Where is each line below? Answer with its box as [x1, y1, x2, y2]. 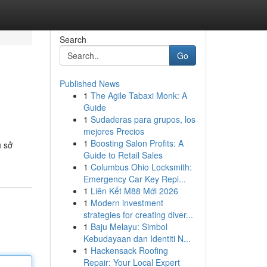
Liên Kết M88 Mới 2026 [90, 185, 178, 197]
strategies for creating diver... [83, 209, 193, 221]
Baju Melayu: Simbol [90, 221, 167, 232]
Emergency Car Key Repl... [83, 173, 186, 185]
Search [59, 33, 86, 45]
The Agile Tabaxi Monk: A [90, 89, 187, 101]
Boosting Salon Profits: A [90, 137, 184, 149]
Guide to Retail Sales [83, 149, 163, 161]
